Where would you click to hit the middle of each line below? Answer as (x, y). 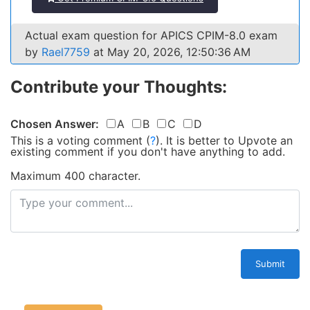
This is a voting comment (76, 140)
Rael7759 (66, 52)
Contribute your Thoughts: (119, 87)
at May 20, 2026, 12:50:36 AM (170, 52)
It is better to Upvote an (229, 140)
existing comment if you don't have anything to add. (148, 152)
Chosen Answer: (55, 124)
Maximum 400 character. (75, 176)
